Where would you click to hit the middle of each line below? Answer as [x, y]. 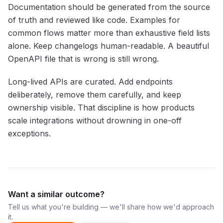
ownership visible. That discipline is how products [101, 108]
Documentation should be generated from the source [109, 7]
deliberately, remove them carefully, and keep [95, 95]
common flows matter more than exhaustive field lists [109, 33]
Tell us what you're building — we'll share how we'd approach [111, 207]
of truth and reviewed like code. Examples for [94, 20]
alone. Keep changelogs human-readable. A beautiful [109, 46]
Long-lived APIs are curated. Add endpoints [90, 82]
